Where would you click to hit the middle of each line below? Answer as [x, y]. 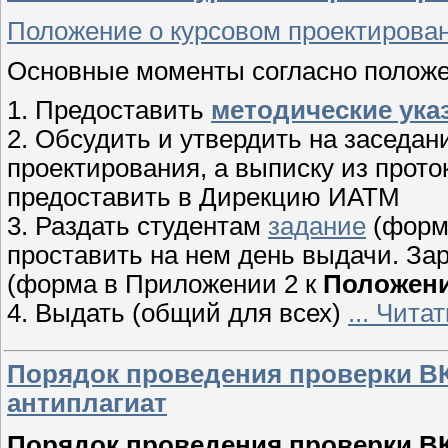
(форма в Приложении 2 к [165, 284]
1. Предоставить [109, 110]
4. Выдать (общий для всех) [177, 313]
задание [317, 226]
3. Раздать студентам [137, 226]
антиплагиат [87, 402]
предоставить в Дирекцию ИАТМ [203, 197]
